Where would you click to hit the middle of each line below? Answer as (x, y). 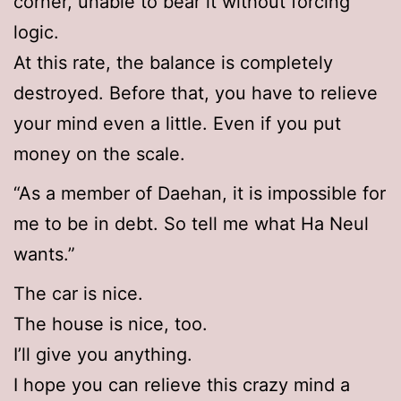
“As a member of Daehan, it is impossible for (200, 194)
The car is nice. (78, 294)
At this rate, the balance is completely (173, 63)
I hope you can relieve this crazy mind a (182, 385)
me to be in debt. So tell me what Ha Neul (191, 224)
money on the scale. (99, 154)
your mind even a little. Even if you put (177, 124)
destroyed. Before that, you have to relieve (196, 94)
